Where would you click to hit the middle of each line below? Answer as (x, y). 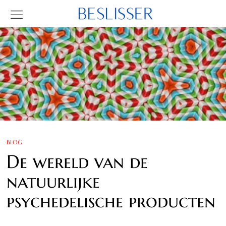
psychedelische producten (111, 201)
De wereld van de (77, 161)
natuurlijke (53, 181)
